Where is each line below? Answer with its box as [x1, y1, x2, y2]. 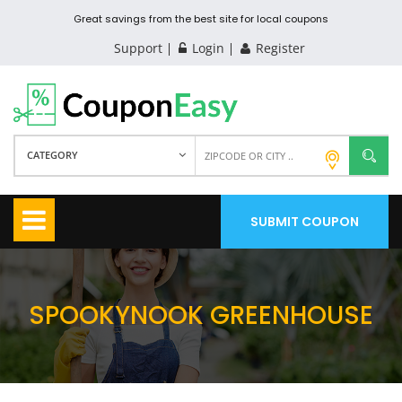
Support [113, 39, 162, 57]
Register [251, 39, 305, 57]
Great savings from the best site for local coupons [74, 12, 328, 26]
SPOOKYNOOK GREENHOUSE [29, 297, 373, 333]
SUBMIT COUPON [250, 212, 359, 231]
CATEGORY [27, 147, 78, 162]
